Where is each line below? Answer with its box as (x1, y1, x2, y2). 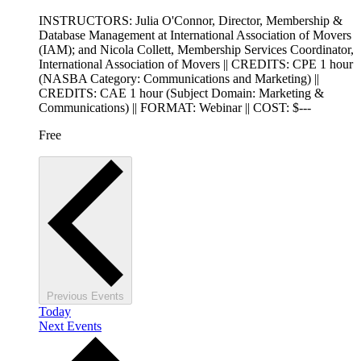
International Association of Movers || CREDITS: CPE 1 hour (39, 57, 353, 72)
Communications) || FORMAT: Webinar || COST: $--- (39, 101, 311, 115)
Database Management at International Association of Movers (39, 28, 351, 43)
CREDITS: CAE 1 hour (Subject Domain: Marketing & (39, 86, 324, 101)
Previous (47, 290, 91, 303)
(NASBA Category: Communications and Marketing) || (39, 72, 319, 86)
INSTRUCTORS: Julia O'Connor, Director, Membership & (39, 14, 342, 28)
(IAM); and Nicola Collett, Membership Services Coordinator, (39, 43, 354, 57)
